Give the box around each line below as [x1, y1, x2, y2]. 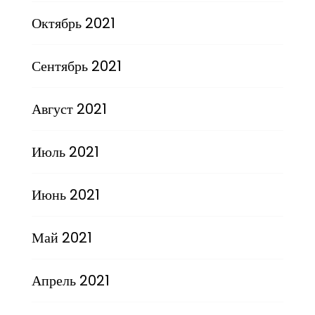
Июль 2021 [31, 141, 99, 162]
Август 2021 [31, 98, 107, 119]
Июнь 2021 [31, 184, 100, 205]
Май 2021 [31, 227, 92, 247]
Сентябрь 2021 [31, 56, 122, 76]
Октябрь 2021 [31, 13, 115, 33]
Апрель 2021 [31, 270, 110, 290]
